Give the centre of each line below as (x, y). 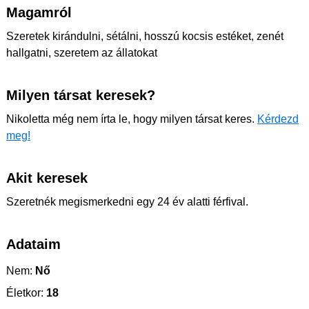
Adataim (33, 244)
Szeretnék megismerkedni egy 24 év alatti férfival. (127, 202)
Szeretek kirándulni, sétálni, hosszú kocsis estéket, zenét (145, 36)
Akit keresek (47, 178)
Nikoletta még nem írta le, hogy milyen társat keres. (132, 119)
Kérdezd (278, 119)
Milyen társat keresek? (81, 95)
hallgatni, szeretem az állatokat (82, 53)
